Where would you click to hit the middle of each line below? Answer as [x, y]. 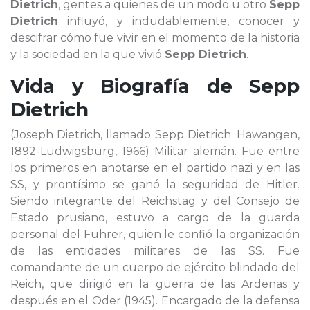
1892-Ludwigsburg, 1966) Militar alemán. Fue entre [155, 151]
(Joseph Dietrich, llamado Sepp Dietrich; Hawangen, [155, 135]
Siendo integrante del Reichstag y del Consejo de [155, 201]
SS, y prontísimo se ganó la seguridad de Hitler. [155, 184]
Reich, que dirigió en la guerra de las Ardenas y [155, 284]
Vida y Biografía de [130, 86]
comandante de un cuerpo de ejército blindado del [155, 267]
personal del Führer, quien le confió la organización [155, 234]
